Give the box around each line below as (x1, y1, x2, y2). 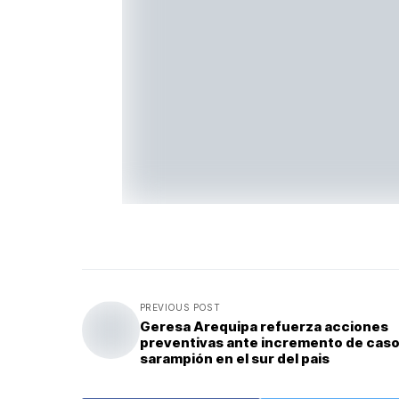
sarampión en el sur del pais (140, 350, 330, 368)
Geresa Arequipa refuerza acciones (140, 318, 388, 336)
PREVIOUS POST (140, 302, 221, 313)
